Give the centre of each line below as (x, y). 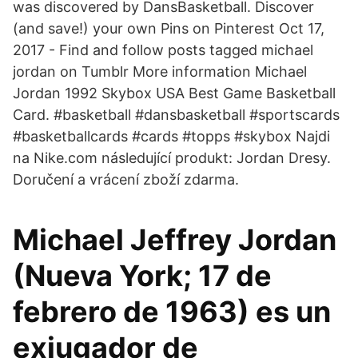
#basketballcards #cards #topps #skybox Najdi (171, 136)
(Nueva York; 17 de (142, 276)
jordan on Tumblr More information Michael (160, 72)
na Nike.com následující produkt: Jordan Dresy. (172, 158)
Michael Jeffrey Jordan (175, 240)
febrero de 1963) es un (172, 312)
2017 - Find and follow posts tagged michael (163, 50)
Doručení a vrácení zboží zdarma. (126, 179)
